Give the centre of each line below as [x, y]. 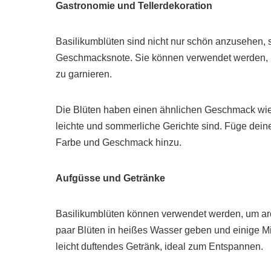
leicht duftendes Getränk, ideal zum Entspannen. [159, 247]
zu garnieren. [84, 74]
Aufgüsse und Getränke [110, 178]
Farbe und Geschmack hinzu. [119, 143]
